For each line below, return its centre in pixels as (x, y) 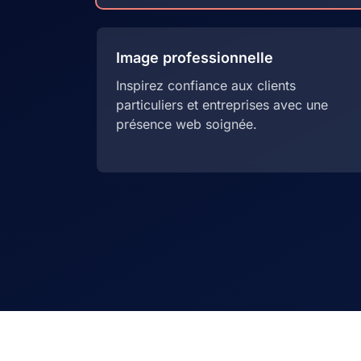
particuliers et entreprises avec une (222, 105)
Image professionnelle (195, 58)
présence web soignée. (187, 124)
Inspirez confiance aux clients (206, 85)
